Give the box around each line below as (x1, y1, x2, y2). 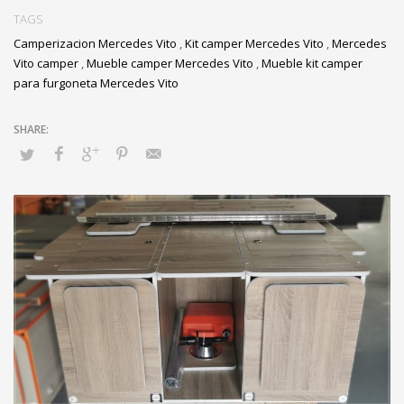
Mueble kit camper (262, 54, 363, 71)
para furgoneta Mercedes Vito (14, 74, 179, 91)
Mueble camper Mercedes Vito (87, 54, 253, 71)
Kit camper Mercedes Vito (185, 34, 324, 51)
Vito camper (14, 54, 78, 71)
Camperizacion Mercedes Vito (14, 34, 177, 51)
